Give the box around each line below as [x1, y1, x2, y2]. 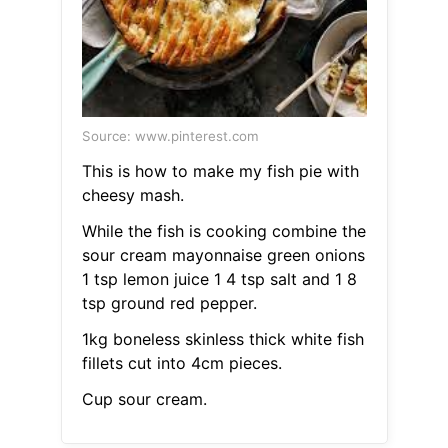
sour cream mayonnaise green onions [81, 245, 365, 266]
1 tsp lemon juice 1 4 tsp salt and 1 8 [81, 269, 357, 290]
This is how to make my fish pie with [81, 161, 359, 182]
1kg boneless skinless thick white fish [81, 329, 364, 350]
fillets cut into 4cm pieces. [81, 353, 282, 374]
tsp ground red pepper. [81, 293, 257, 314]
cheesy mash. [81, 185, 184, 206]
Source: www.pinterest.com [81, 128, 259, 145]
